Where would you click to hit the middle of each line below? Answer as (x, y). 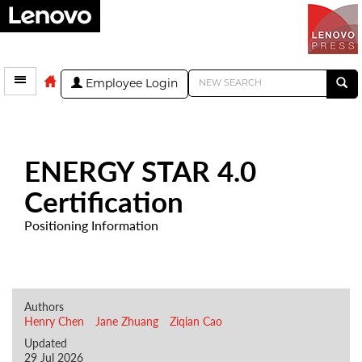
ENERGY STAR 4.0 (140, 170)
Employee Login (130, 84)
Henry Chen (54, 321)
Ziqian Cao (196, 321)
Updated (46, 343)
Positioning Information (91, 225)
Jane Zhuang (127, 321)
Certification (104, 201)
